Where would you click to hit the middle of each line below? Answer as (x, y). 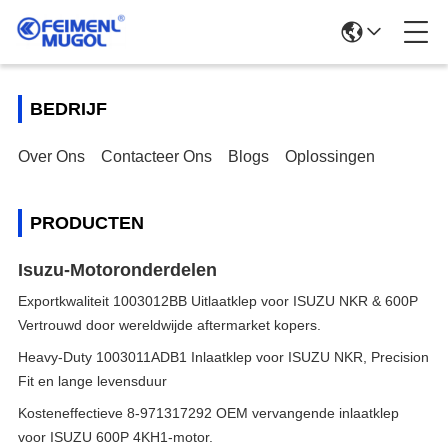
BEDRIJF (68, 109)
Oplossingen (330, 156)
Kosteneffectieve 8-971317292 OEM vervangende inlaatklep (208, 413)
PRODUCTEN (87, 223)
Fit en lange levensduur (92, 381)
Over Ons (51, 156)
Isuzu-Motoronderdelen (117, 270)
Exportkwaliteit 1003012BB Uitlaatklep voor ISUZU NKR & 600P (218, 301)
